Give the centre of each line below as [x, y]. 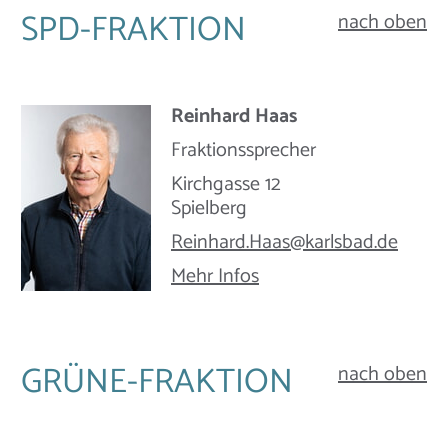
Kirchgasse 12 [226, 185]
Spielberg [209, 209]
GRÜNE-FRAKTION [157, 383]
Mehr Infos [215, 277]
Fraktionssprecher [243, 151]
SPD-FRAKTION [133, 31]
